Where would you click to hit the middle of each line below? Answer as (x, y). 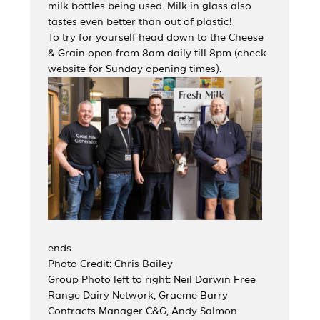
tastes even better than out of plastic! (140, 22)
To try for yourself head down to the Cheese (156, 37)
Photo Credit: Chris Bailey (111, 264)
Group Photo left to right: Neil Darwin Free (152, 280)
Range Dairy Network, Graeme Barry (138, 295)
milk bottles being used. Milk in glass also (150, 6)
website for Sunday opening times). (135, 69)
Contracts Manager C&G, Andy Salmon (143, 311)
